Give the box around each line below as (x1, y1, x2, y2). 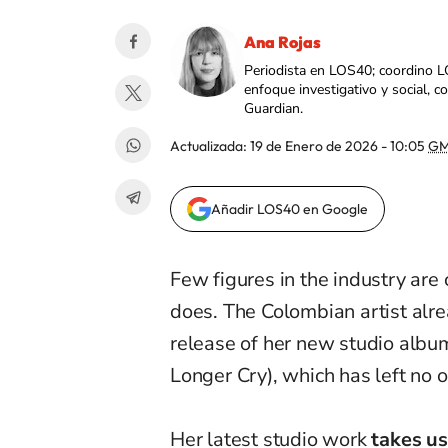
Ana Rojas (244, 32, 321, 53)
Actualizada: (170, 137, 250, 156)
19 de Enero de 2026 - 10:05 (250, 137, 428, 156)
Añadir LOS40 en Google (211, 200, 368, 219)
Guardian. (244, 99, 303, 119)
